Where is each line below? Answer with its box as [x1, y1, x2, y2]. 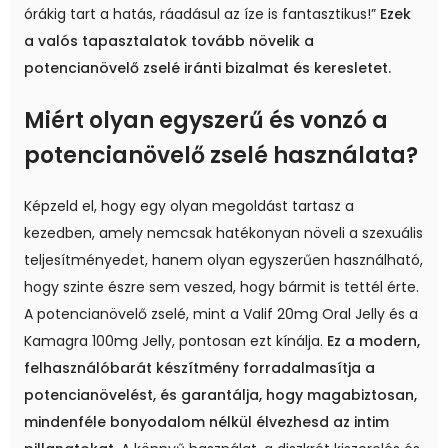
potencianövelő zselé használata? [24, 139, 418, 171]
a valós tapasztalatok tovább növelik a [24, 30, 314, 51]
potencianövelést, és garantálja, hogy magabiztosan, [24, 384, 417, 405]
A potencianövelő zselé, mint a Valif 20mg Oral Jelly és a [24, 303, 418, 324]
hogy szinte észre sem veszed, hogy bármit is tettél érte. [24, 276, 419, 297]
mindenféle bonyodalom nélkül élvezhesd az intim [24, 411, 389, 432]
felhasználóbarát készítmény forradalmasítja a [24, 357, 375, 378]
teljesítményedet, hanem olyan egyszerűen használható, [24, 249, 423, 270]
